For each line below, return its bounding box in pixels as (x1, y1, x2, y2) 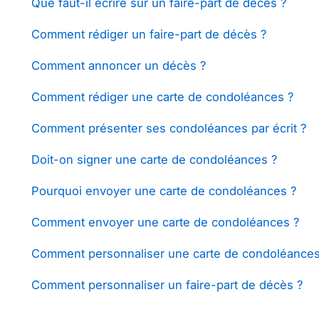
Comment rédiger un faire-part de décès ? (31, 27, 266, 41)
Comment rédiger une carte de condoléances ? (31, 90, 293, 104)
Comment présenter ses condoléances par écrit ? (31, 121, 306, 135)
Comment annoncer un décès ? (31, 58, 206, 73)
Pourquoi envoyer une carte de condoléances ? (31, 184, 296, 198)
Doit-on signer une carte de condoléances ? (31, 152, 277, 167)
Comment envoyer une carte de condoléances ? (31, 215, 299, 229)
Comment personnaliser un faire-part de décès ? (31, 278, 303, 292)
